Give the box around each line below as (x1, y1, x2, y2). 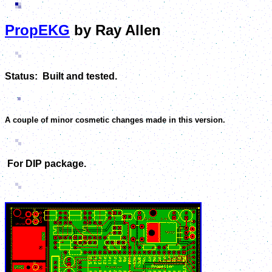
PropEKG (5, 21, 70, 38)
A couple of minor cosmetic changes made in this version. (5, 115, 225, 125)
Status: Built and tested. (5, 70, 117, 81)
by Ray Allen (70, 21, 161, 38)
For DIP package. (5, 158, 86, 169)
